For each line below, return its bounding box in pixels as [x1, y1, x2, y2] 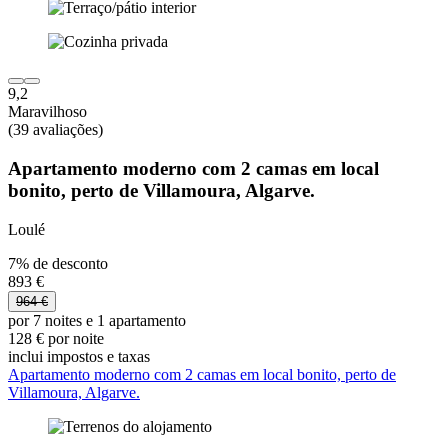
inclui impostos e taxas [8, 347, 150, 365]
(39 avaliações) [8, 121, 103, 139]
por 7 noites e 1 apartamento [8, 311, 186, 329]
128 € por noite [8, 329, 104, 347]
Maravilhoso [8, 103, 87, 121]
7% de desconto [8, 254, 108, 272]
